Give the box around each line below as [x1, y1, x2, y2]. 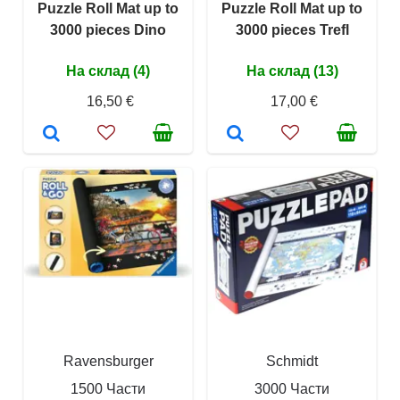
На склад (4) [66, 63, 150, 79]
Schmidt [266, 354, 318, 370]
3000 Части [254, 381, 329, 397]
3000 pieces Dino [50, 22, 166, 38]
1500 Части [71, 381, 146, 397]
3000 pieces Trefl [235, 22, 349, 38]
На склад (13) [246, 63, 338, 79]
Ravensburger [62, 354, 154, 370]
